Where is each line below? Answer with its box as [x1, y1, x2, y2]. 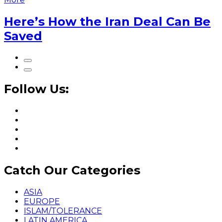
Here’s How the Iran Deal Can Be [4, 14, 211, 29]
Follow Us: [4, 81, 69, 96]
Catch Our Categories [4, 163, 140, 177]
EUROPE [24, 196, 60, 206]
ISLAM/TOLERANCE [24, 206, 102, 216]
